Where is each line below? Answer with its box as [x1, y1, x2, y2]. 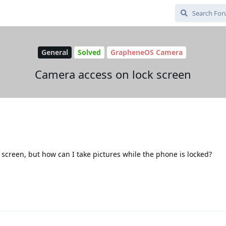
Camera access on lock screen [35, 66, 191, 82]
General [41, 47, 68, 58]
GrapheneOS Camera [110, 47, 183, 58]
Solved [77, 47, 101, 58]
